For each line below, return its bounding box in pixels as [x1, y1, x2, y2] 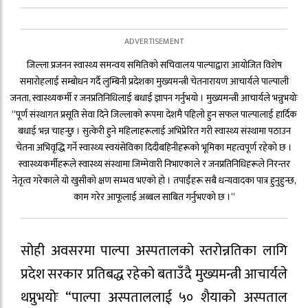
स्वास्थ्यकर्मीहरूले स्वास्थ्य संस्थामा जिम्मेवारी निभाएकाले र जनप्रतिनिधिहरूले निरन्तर [18, 156, 290, 173]
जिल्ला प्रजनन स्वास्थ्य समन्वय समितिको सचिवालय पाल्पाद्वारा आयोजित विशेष [26, 57, 282, 74]
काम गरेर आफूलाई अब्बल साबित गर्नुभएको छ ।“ [73, 189, 235, 206]
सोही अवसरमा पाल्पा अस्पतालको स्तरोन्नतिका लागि [21, 239, 287, 263]
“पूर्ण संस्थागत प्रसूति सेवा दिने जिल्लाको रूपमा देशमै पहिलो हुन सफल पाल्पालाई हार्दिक [11, 107, 297, 123]
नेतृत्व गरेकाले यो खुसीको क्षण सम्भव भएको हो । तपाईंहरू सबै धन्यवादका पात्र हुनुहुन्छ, [12, 173, 296, 189]
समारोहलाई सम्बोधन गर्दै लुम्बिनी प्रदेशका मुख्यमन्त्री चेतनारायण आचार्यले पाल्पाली [19, 74, 289, 90]
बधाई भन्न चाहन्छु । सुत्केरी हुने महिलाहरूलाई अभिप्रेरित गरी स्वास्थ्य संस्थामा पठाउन [17, 123, 291, 140]
